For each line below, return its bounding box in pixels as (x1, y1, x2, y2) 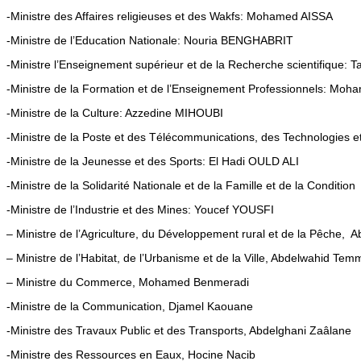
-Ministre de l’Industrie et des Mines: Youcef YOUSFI (6, 202, 274, 216)
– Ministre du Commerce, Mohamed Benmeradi (6, 275, 249, 288)
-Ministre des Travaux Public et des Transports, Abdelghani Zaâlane (6, 323, 351, 337)
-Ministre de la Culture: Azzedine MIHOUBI (6, 106, 223, 119)
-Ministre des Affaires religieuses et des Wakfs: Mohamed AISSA (6, 9, 333, 23)
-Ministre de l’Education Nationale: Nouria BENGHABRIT (6, 33, 293, 47)
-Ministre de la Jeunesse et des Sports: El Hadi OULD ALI (6, 154, 299, 168)
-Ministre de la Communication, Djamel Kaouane (6, 299, 253, 313)
